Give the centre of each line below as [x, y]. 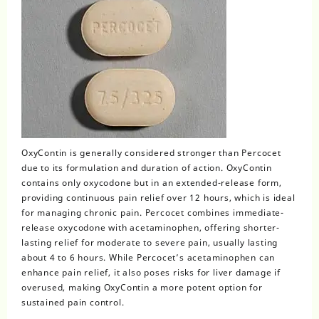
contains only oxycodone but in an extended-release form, [152, 183]
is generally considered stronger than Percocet [174, 153]
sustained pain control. [73, 303]
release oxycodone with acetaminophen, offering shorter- [151, 228]
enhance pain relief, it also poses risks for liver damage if [151, 273]
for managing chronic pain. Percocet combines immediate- [153, 213]
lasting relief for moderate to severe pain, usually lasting [150, 243]
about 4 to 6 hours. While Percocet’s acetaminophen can [148, 258]
